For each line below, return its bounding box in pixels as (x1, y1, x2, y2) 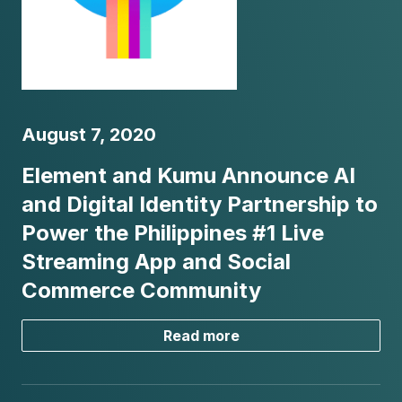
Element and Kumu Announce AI (22, 162, 355, 188)
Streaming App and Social (22, 248, 291, 275)
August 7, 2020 (22, 123, 156, 145)
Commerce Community (22, 276, 261, 303)
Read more (162, 326, 240, 345)
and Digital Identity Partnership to (22, 190, 378, 217)
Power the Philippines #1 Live (22, 219, 324, 246)
